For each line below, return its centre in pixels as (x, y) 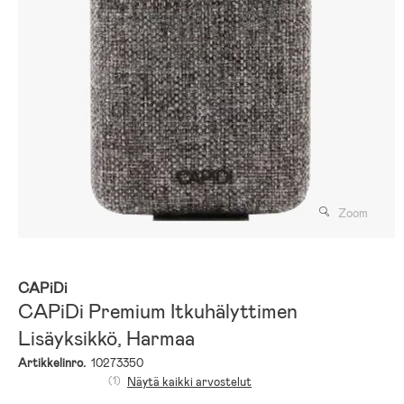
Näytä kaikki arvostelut (189, 381)
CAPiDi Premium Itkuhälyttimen (158, 311)
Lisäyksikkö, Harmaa (106, 338)
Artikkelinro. (52, 363)
